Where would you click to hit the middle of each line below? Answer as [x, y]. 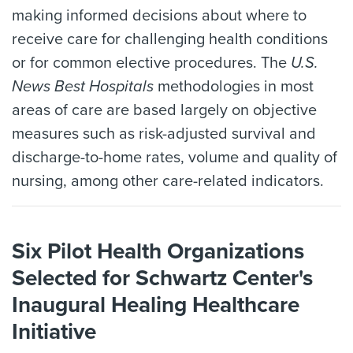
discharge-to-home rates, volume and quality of [175, 157]
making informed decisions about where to [159, 15]
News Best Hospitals [83, 86]
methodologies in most [234, 86]
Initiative [54, 331]
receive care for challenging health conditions [170, 39]
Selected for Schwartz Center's [162, 278]
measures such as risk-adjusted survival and [164, 134]
